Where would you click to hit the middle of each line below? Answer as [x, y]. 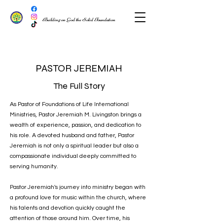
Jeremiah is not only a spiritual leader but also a [74, 146]
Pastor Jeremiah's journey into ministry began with [78, 187]
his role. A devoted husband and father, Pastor [72, 135]
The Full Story [79, 86]
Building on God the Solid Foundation [79, 19]
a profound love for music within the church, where [78, 198]
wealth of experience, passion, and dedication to [75, 125]
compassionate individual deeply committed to [73, 156]
